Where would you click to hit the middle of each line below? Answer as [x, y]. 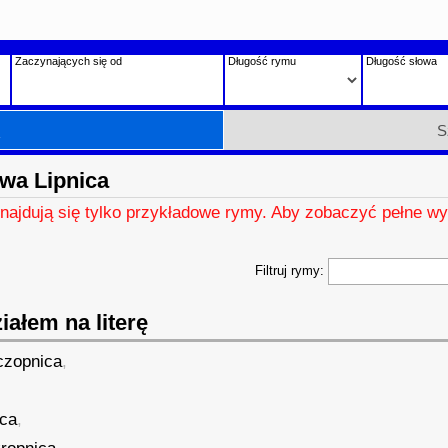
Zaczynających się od [68, 61]
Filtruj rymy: [291, 270]
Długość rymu [261, 61]
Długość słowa [401, 61]
